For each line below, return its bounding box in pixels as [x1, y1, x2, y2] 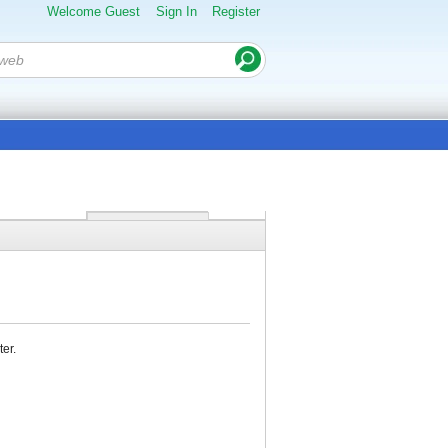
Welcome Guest [47, 4, 140, 19]
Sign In [155, 4, 197, 19]
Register [212, 4, 260, 19]
